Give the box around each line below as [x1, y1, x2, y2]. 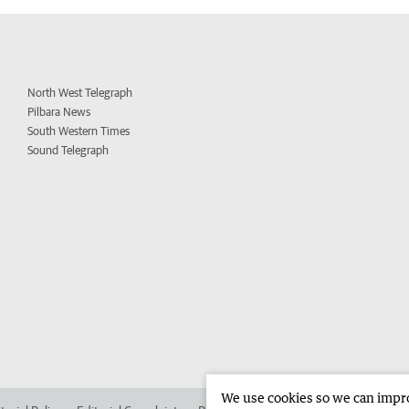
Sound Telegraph [27, 143, 110, 158]
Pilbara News [27, 105, 91, 120]
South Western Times [27, 124, 131, 139]
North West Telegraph [27, 86, 133, 100]
